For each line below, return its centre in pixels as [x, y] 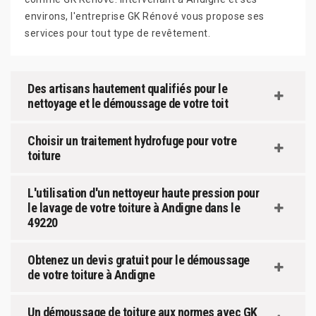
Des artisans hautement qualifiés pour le [127, 89]
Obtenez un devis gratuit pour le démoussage [139, 260]
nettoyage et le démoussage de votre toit [128, 104]
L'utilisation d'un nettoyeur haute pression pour [143, 193]
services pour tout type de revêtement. [117, 34]
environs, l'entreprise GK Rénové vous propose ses [145, 17]
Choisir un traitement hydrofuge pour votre [132, 141]
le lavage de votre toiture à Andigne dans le [134, 208]
